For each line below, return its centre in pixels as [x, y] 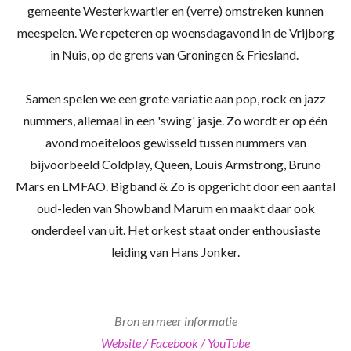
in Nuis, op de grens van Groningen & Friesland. [175, 55]
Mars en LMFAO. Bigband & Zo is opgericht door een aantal [175, 186]
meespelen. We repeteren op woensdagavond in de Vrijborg [175, 33]
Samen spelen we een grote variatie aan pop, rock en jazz [175, 99]
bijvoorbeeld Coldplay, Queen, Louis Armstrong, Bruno [175, 165]
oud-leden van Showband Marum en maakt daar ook [175, 208]
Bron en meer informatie [175, 321]
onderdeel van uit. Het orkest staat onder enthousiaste [175, 230]
